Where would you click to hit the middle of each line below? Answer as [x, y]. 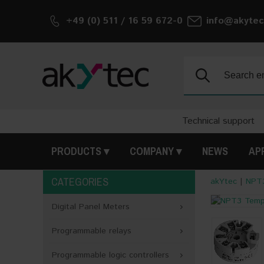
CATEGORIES [80, 182]
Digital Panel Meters [91, 207]
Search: [207, 69]
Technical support [218, 121]
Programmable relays [92, 231]
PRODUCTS [76, 151]
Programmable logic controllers [110, 255]
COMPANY [152, 151]
